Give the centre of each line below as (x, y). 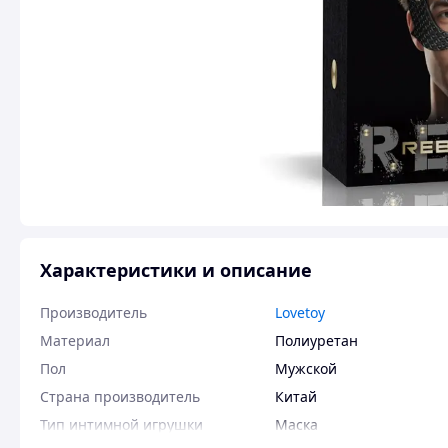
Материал (75, 340)
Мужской (306, 368)
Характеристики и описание (176, 270)
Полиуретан (316, 340)
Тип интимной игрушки (121, 424)
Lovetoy (300, 312)
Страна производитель (120, 396)
